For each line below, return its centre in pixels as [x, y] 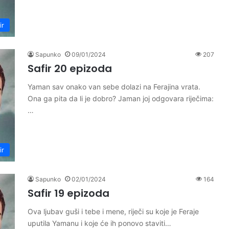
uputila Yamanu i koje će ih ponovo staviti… [99, 223]
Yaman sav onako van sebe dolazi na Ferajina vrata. [114, 87]
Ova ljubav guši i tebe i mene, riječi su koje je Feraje [113, 211]
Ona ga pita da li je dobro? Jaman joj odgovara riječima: [121, 98]
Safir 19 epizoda [68, 193]
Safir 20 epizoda [70, 68]
